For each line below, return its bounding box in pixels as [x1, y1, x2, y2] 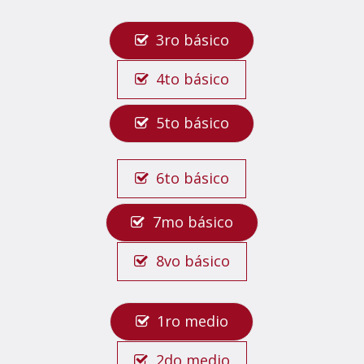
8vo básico [155, 251, 230, 271]
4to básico [156, 69, 230, 89]
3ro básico [156, 30, 230, 50]
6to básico [156, 168, 230, 188]
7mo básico [152, 212, 233, 232]
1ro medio [157, 311, 229, 331]
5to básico [156, 113, 230, 132]
